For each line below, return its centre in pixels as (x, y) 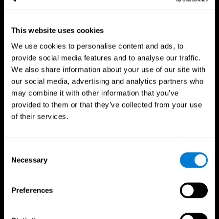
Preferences (32, 190)
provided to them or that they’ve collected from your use (107, 104)
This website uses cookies (58, 30)
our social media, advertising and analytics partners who (107, 81)
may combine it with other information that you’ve (95, 93)
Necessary (29, 160)
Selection (18, 162)
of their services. (40, 116)
